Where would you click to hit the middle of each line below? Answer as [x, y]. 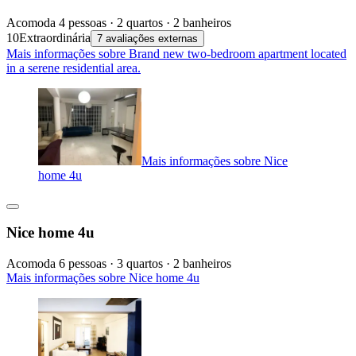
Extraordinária [55, 37]
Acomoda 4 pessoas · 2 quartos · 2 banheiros [119, 22]
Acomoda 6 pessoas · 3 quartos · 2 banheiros [119, 264]
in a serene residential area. [74, 68]
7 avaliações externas [147, 38]
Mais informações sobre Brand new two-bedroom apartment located [176, 53]
